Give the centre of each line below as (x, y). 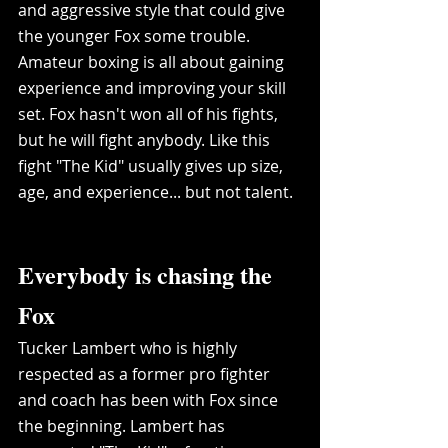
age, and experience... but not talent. (159, 191)
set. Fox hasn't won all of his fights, (150, 113)
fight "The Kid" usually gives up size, (152, 165)
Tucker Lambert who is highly (129, 347)
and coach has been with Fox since (150, 399)
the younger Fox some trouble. (136, 35)
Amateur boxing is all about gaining (153, 61)
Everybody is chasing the (148, 274)
